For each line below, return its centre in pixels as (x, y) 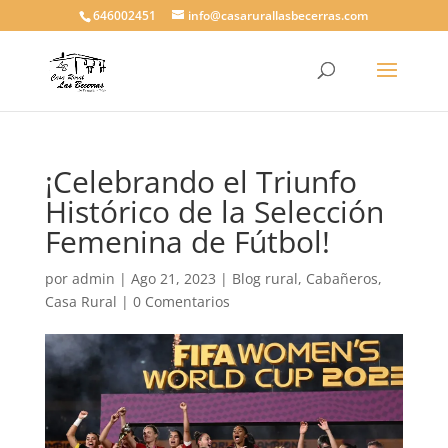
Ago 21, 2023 (173, 278)
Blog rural (264, 278)
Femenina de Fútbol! (187, 241)
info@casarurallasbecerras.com (278, 15)
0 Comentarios (181, 301)
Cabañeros (341, 278)
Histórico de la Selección (214, 211)
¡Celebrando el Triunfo (200, 181)
